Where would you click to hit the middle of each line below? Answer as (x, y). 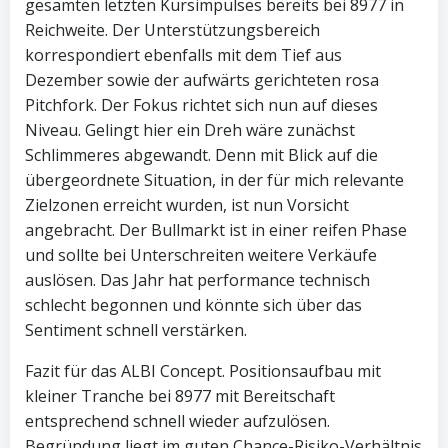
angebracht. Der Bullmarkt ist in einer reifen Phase (216, 230)
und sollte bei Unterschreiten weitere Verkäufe (201, 255)
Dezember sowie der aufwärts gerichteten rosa (202, 80)
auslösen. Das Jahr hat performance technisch (197, 280)
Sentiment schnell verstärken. (136, 330)
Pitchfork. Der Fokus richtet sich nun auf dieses (201, 105)
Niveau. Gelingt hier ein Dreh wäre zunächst (190, 130)
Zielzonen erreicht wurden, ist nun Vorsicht (187, 205)
